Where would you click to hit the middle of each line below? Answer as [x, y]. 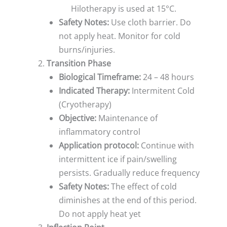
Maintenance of [127, 118]
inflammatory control [100, 132]
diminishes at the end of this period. [128, 200]
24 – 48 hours [167, 77]
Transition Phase [79, 64]
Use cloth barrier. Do [151, 23]
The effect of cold [144, 187]
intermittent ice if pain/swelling [118, 159]
